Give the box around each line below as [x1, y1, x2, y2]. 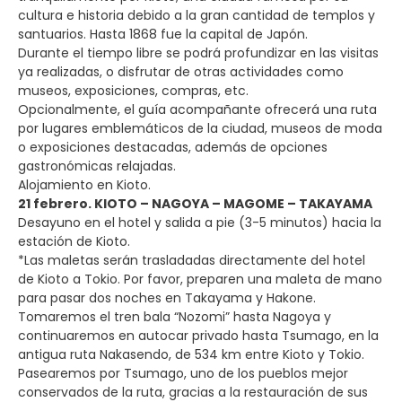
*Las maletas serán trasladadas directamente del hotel [18, 250, 365, 269]
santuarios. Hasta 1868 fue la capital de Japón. [18, 24, 308, 43]
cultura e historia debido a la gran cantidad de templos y [18, 5, 375, 24]
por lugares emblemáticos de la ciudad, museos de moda [18, 118, 382, 137]
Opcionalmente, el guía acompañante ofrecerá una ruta [18, 100, 377, 118]
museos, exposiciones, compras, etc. [18, 81, 249, 100]
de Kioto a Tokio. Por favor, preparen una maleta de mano [18, 269, 382, 288]
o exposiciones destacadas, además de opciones [18, 137, 328, 156]
